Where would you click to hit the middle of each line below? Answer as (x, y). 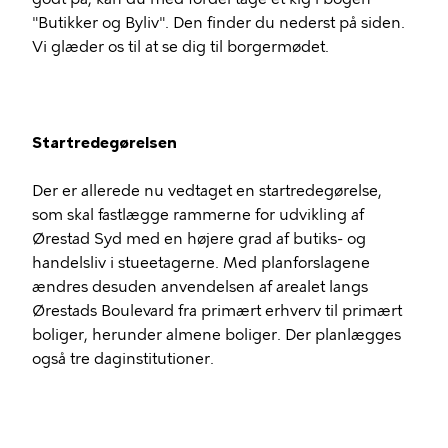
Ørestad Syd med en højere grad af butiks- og (199, 238)
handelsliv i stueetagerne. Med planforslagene (201, 262)
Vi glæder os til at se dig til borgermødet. (180, 46)
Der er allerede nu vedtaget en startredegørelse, (207, 190)
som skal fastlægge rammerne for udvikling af (198, 214)
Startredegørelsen (104, 142)
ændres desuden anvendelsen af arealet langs (200, 286)
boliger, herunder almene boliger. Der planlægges (216, 334)
